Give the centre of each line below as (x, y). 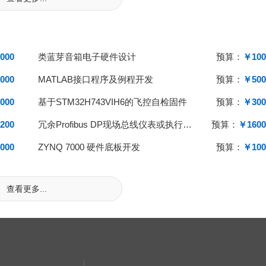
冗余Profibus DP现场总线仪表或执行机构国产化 (187, 124)
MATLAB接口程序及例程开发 (96, 79)
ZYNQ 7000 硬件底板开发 (89, 147)
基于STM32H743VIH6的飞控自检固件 (113, 102)
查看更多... (27, 189)
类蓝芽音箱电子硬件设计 (87, 56)
